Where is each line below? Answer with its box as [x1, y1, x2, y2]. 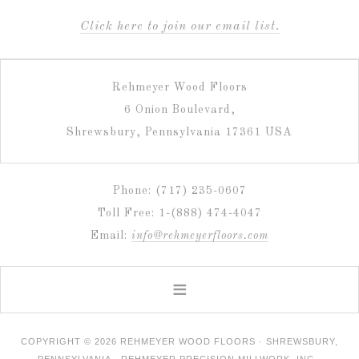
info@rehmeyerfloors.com [131, 229, 268, 241]
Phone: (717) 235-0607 [112, 184, 247, 196]
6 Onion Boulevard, [123, 103, 236, 115]
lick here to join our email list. [89, 19, 280, 33]
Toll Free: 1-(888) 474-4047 [97, 207, 262, 219]
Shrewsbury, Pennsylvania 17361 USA [67, 126, 292, 138]
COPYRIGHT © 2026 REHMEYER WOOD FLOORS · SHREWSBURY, [21, 336, 338, 346]
